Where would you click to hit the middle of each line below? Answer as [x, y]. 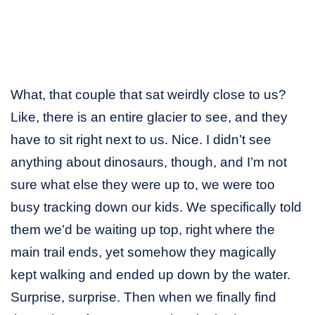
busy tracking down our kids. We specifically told [156, 207]
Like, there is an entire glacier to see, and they [149, 117]
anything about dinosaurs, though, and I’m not [149, 162]
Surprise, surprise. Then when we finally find [143, 297]
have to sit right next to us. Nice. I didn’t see [141, 140]
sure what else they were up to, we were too [143, 185]
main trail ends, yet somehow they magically [143, 252]
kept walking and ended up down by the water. [150, 275]
